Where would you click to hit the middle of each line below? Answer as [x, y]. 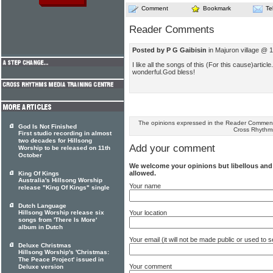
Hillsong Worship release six [61, 213]
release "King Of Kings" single [64, 188]
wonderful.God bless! [164, 72]
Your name [145, 186]
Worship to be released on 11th [64, 148]
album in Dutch [41, 227]
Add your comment [172, 149]
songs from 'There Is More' [58, 220]
